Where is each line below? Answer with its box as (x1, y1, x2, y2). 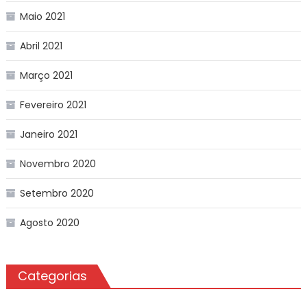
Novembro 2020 (19, 156, 96, 171)
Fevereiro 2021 (19, 97, 86, 112)
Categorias (17, 267, 87, 284)
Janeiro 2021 (19, 127, 77, 141)
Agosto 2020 (19, 215, 79, 230)
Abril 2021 (19, 38, 62, 53)
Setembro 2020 (19, 186, 94, 200)
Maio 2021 (19, 9, 65, 23)
